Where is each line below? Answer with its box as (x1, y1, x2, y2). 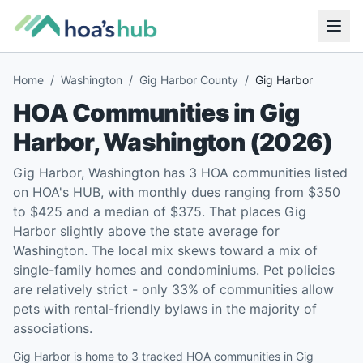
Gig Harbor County (139, 73, 238, 87)
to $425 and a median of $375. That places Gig (13, 203, 306, 220)
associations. (13, 320, 92, 336)
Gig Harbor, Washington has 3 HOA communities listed (13, 164, 348, 181)
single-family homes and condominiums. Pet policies (13, 262, 335, 278)
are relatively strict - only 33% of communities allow (13, 281, 334, 297)
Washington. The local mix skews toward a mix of (13, 242, 318, 258)
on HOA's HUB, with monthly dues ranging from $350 (13, 184, 340, 200)
